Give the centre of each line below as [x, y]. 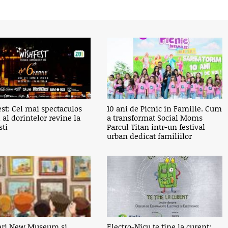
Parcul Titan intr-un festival [156, 127]
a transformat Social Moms [155, 118]
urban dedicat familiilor [150, 136]
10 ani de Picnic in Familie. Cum [165, 108]
